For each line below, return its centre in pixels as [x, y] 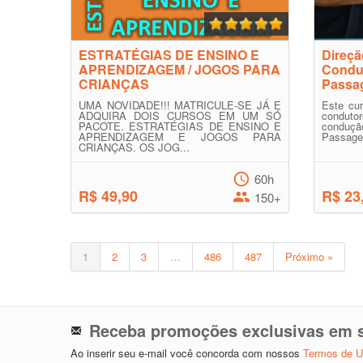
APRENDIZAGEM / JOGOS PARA [179, 69]
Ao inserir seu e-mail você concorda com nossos [187, 353]
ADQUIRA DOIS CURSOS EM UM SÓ [180, 115]
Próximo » [309, 256]
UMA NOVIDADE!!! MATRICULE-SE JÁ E [180, 105]
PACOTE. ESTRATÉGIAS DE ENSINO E [180, 126]
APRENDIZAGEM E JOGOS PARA [180, 137]
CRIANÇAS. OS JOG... [134, 147]
